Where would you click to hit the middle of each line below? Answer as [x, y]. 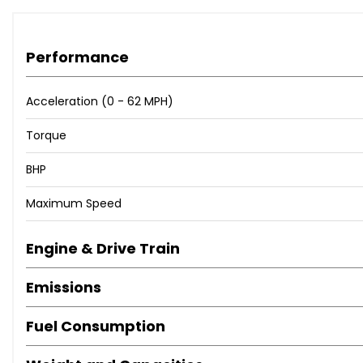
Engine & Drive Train [103, 249]
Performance [77, 58]
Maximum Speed [74, 204]
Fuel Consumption [96, 327]
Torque [46, 136]
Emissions [64, 288]
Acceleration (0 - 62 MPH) [100, 102]
